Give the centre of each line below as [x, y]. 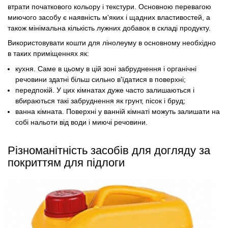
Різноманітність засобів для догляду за [109, 151]
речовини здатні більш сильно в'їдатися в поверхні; [101, 79]
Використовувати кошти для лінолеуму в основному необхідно [112, 43]
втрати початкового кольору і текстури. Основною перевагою [109, 6]
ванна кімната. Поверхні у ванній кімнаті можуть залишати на [118, 111]
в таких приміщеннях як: [48, 54]
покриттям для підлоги [66, 163]
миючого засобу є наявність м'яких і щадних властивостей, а [109, 17]
